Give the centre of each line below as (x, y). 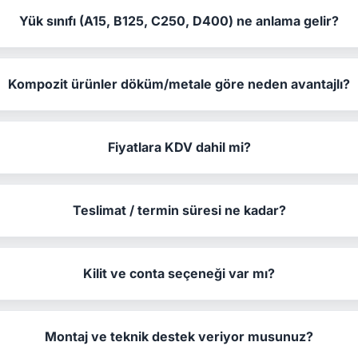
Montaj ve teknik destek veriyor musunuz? (179, 336)
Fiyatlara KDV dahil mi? (179, 147)
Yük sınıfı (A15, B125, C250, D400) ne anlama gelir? (179, 20)
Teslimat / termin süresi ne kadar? (179, 210)
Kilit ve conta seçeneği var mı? (179, 273)
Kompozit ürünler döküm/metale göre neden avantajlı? (179, 84)
